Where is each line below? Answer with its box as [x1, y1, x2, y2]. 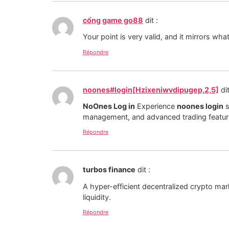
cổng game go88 [83, 15, 143, 25]
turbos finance [83, 165, 135, 174]
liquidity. [83, 192, 111, 201]
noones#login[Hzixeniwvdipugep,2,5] [83, 85, 219, 94]
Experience [135, 101, 177, 110]
